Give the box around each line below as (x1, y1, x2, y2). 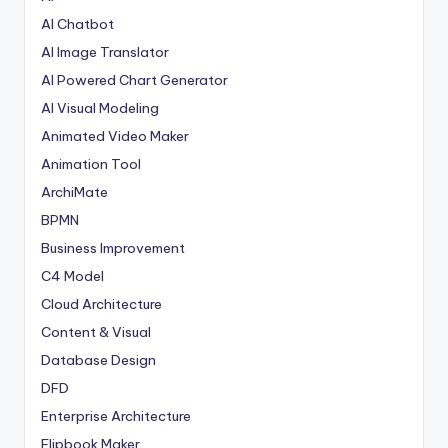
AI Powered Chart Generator (41, 71, 228, 90)
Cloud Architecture (41, 295, 162, 314)
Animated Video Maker (41, 127, 189, 146)
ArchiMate (41, 183, 108, 202)
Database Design (41, 351, 156, 370)
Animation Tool (41, 155, 141, 174)
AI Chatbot (41, 15, 114, 34)
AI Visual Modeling (41, 99, 159, 118)
